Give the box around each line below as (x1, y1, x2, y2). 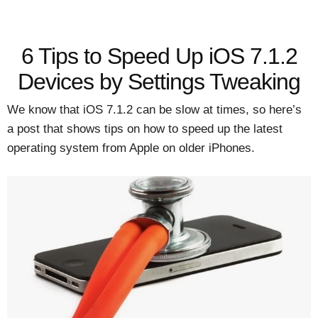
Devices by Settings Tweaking (18, 69, 300, 94)
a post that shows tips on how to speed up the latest (7, 122, 283, 136)
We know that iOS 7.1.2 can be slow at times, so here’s (7, 103, 302, 116)
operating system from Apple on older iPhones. (7, 141, 255, 155)
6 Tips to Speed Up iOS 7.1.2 (21, 43, 297, 69)
